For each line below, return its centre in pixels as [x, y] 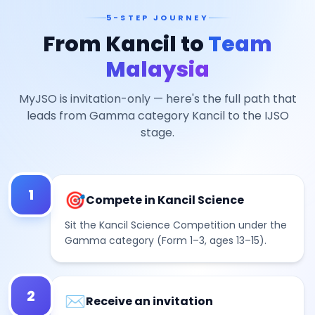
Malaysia [157, 70]
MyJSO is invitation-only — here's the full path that [157, 99]
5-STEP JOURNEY [157, 18]
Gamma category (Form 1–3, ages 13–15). [166, 240]
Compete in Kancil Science [165, 200]
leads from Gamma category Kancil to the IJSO [157, 116]
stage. [157, 133]
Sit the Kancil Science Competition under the [176, 225]
